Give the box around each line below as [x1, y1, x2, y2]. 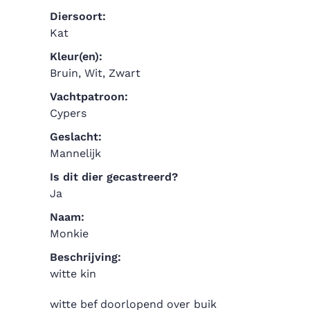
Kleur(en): [50, 49, 102, 63]
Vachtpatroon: [50, 89, 128, 103]
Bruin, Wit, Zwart [50, 66, 140, 80]
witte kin [50, 266, 96, 280]
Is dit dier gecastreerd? [50, 170, 178, 183]
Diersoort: [50, 9, 106, 23]
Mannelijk [50, 146, 101, 160]
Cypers [50, 106, 86, 120]
